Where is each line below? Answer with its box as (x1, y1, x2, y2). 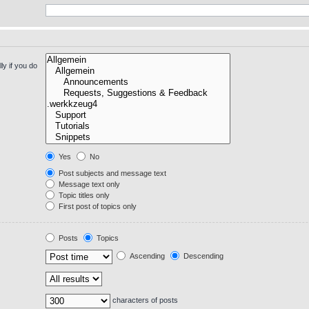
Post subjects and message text (56, 169, 166, 177)
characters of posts (110, 296, 178, 305)
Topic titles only (56, 191, 110, 199)
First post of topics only (56, 202, 137, 210)
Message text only (56, 180, 120, 188)
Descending (181, 252, 223, 261)
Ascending (127, 252, 165, 261)
